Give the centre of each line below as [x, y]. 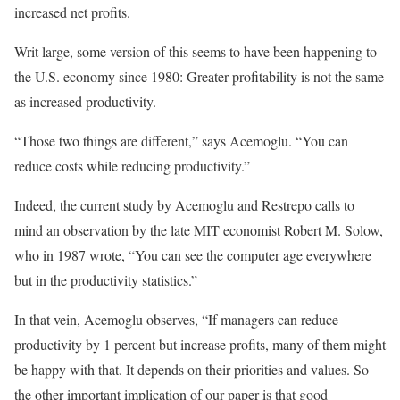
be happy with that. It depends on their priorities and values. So [192, 369]
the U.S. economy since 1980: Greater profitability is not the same [199, 76]
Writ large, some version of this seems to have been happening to [196, 51]
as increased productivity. [85, 101]
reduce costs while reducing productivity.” [134, 165]
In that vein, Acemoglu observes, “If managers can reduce [176, 319]
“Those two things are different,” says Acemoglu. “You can [181, 140]
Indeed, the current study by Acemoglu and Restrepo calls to [184, 204]
